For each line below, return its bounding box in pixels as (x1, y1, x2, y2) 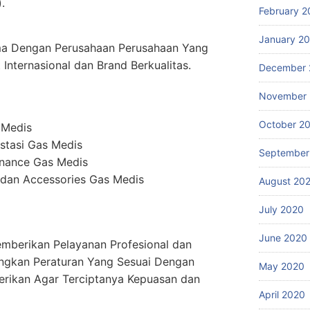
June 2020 (259, 232, 307, 244)
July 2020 (259, 203, 304, 215)
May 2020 (259, 260, 304, 272)
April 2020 (259, 289, 305, 300)
